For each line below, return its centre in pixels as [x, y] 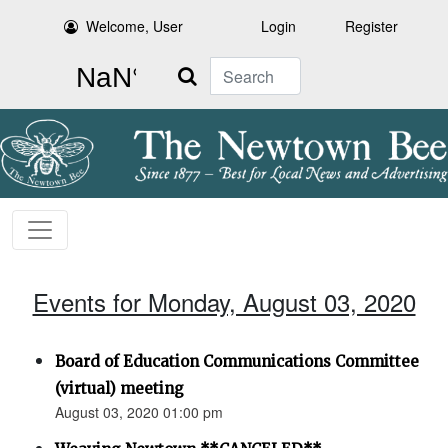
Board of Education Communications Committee [237, 362]
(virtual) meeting [119, 389]
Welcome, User [135, 26]
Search [187, 68]
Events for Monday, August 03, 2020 [224, 302]
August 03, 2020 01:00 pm [139, 412]
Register [371, 26]
